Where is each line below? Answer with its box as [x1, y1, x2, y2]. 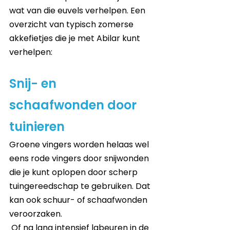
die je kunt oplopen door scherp [9, 166, 140, 179]
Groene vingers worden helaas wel [9, 139, 151, 151]
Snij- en [9, 75, 60, 92]
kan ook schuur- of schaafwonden [9, 194, 149, 206]
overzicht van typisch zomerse [9, 18, 136, 31]
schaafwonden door [9, 97, 140, 114]
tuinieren [9, 118, 68, 136]
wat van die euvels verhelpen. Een [9, 5, 147, 17]
